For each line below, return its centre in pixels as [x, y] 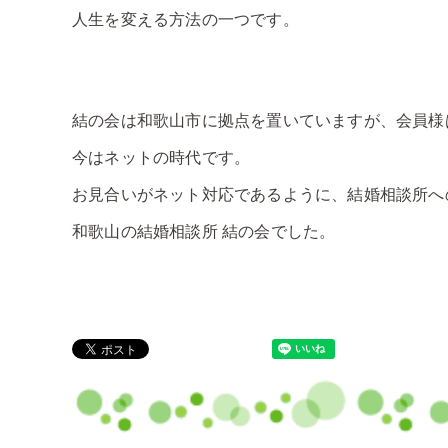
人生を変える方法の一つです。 [185, 20]
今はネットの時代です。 [161, 158]
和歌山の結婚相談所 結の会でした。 [204, 232]
